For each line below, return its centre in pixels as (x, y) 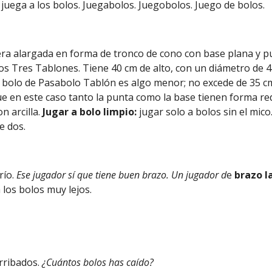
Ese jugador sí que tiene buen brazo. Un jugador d (122, 175)
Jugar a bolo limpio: (91, 112)
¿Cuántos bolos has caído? (98, 262)
